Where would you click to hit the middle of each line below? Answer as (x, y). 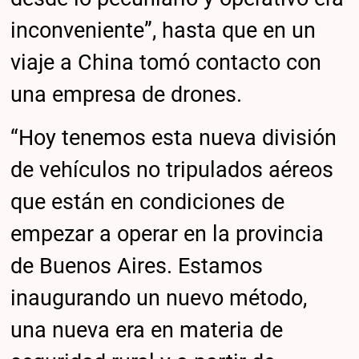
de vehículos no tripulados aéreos (172, 169)
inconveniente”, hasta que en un (163, 31)
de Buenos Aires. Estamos (137, 266)
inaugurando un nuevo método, (159, 298)
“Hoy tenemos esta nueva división (174, 137)
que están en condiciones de (148, 202)
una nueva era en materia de (147, 330)
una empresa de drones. (127, 95)
